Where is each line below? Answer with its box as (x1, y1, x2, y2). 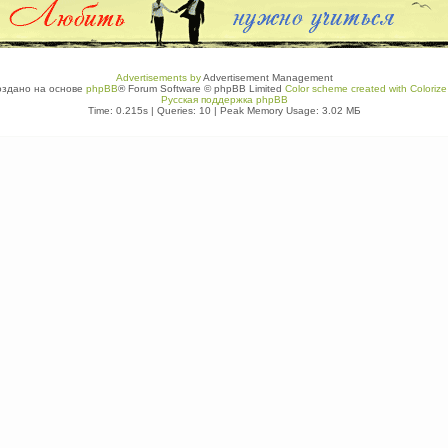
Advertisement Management (200, 72, 333, 84)
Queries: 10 (156, 105, 211, 117)
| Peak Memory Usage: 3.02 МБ (210, 105, 361, 117)
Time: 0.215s (87, 105, 148, 117)
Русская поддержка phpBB (160, 94, 288, 106)
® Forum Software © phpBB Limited (118, 83, 285, 95)
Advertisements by (115, 72, 201, 84)
